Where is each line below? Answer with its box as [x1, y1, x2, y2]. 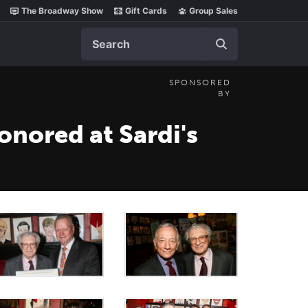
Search [80, 27, 116, 41]
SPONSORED [169, 78, 231, 87]
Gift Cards [125, 5, 167, 16]
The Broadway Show [21, 5, 103, 16]
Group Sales [189, 5, 238, 16]
